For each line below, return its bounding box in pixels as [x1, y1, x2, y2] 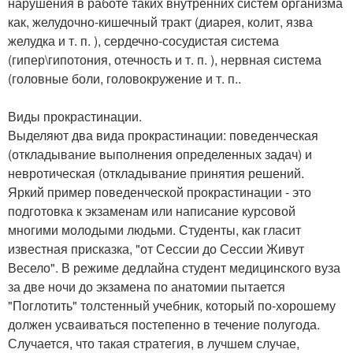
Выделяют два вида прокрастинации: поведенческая [8, 125, 318, 144]
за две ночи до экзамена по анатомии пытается [8, 277, 285, 295]
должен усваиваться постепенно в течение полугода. [8, 314, 320, 333]
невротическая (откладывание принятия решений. [8, 163, 304, 182]
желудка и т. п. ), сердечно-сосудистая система [8, 31, 279, 50]
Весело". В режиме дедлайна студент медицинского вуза [8, 258, 340, 277]
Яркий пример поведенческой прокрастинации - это [8, 182, 311, 201]
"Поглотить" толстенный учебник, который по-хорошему [8, 295, 336, 314]
